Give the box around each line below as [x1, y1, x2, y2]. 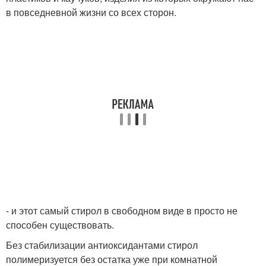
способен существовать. [6, 218, 114, 232]
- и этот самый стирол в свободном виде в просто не [6, 204, 237, 217]
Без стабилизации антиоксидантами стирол [6, 238, 198, 252]
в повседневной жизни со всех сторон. [6, 5, 176, 19]
